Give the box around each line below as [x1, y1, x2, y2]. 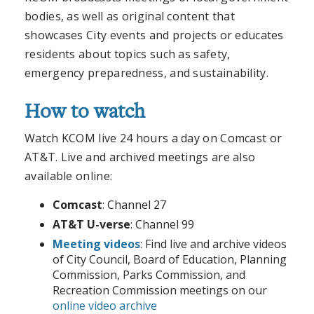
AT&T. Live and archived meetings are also [25, 149, 256, 165]
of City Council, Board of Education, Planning [53, 251, 287, 267]
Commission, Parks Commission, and [53, 266, 245, 282]
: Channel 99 [130, 216, 194, 232]
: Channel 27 [102, 196, 166, 212]
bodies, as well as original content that [25, 8, 235, 25]
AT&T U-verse [53, 216, 130, 232]
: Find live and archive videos [140, 235, 287, 252]
